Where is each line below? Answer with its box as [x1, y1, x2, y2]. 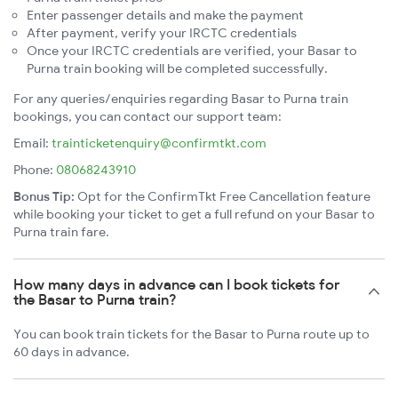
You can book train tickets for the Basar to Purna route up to [13, 326, 370, 343]
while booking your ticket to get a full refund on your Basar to [13, 206, 375, 223]
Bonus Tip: [13, 188, 75, 205]
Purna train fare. [13, 224, 109, 241]
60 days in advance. [13, 344, 130, 361]
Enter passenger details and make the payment [27, 7, 304, 24]
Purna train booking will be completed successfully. [27, 60, 328, 77]
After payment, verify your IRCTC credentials [27, 25, 297, 42]
